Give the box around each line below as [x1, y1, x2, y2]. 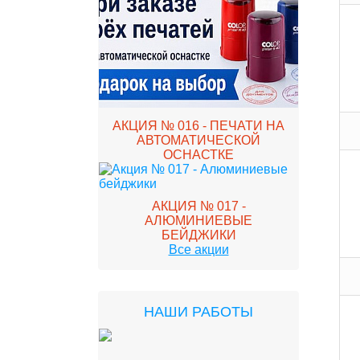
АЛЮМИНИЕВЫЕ [145, 214, 252, 227]
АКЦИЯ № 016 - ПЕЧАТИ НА [112, 119, 284, 133]
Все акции [168, 243, 229, 256]
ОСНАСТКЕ [163, 148, 234, 162]
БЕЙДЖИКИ [161, 228, 236, 242]
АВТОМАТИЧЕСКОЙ [137, 133, 260, 147]
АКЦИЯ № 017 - [151, 199, 246, 213]
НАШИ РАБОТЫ [144, 304, 253, 320]
